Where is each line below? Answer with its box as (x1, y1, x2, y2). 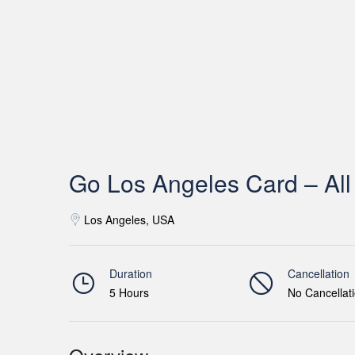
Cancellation (288, 265, 349, 281)
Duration (109, 265, 152, 281)
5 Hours (109, 284, 149, 300)
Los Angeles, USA (84, 212, 174, 227)
